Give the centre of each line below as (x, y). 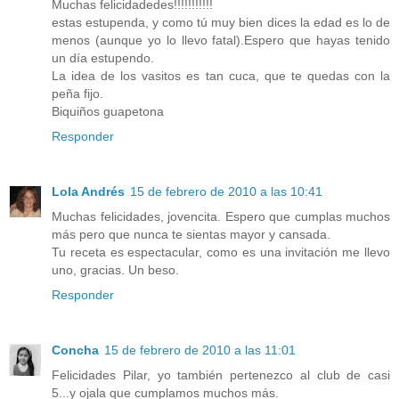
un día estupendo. (103, 58)
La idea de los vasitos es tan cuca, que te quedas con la (221, 76)
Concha (75, 350)
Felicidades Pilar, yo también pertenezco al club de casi (221, 375)
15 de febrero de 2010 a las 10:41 (226, 192)
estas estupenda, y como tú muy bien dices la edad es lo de (221, 23)
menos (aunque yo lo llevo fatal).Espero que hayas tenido (221, 41)
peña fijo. (77, 94)
